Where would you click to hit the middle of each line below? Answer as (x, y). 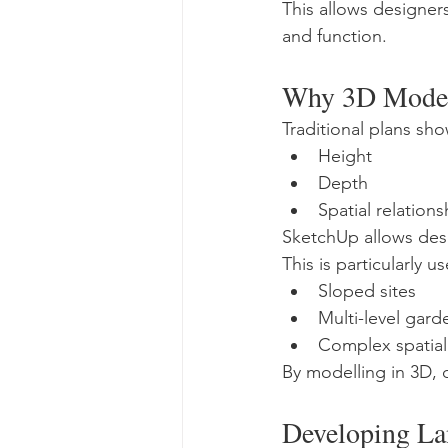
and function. (334, 36)
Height (345, 156)
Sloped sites (367, 291)
